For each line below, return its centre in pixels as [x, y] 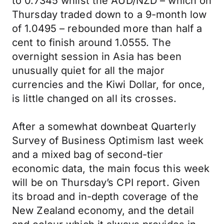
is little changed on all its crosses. [94, 98]
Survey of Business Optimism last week [108, 140]
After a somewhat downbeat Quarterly [104, 126]
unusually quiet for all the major [88, 70]
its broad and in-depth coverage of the [105, 196]
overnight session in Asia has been [97, 56]
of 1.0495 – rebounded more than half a [107, 28]
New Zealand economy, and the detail [103, 210]
